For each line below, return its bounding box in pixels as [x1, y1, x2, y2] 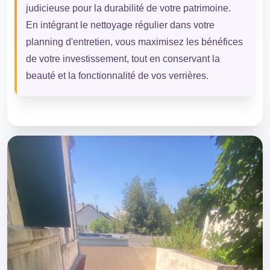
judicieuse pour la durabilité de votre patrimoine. [25, 3, 231, 14]
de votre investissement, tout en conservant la [25, 54, 220, 64]
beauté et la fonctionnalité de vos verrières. [25, 71, 209, 81]
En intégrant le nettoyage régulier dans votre [25, 20, 215, 31]
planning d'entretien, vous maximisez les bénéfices [25, 37, 243, 48]
